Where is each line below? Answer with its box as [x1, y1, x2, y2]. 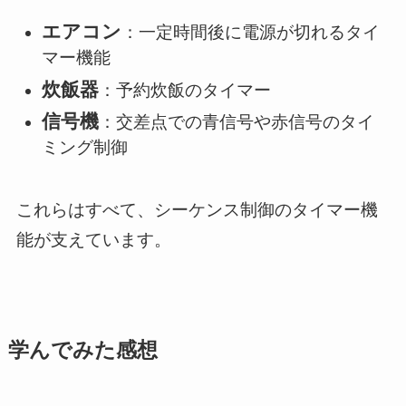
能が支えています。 [15, 230, 171, 250]
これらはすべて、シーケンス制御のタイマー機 [15, 200, 378, 220]
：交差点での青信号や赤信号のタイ [99, 112, 375, 132]
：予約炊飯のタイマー [99, 80, 272, 100]
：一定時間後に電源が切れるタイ [121, 22, 381, 42]
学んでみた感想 [7, 339, 158, 362]
